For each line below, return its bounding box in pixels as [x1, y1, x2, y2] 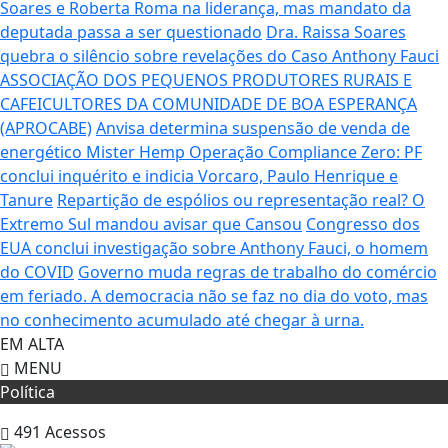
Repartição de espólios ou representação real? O [57, 188, 425, 211]
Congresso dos [306, 212, 420, 235]
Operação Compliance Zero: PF [189, 140, 422, 163]
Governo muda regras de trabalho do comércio [78, 260, 437, 283]
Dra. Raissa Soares [266, 20, 406, 43]
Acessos [45, 420, 106, 443]
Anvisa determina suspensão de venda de [96, 116, 410, 139]
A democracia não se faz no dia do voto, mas [91, 284, 428, 307]
